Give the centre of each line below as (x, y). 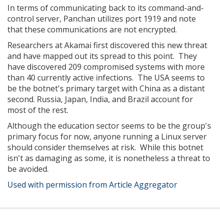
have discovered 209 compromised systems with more (106, 67)
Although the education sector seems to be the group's (109, 126)
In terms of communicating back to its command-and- (106, 8)
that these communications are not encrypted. (92, 29)
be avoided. (28, 169)
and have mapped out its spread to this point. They (102, 56)
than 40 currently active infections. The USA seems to (106, 78)
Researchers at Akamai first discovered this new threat (107, 45)
